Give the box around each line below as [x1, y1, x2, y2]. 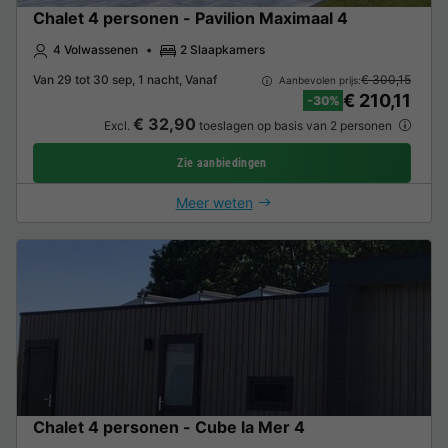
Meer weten [175, 194, 253, 212]
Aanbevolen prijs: [275, 73, 361, 86]
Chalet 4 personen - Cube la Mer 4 [33, 417, 305, 438]
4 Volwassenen [53, 42, 138, 58]
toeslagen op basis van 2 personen [195, 118, 395, 134]
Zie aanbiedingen [177, 156, 267, 171]
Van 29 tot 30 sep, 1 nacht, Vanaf [33, 72, 217, 88]
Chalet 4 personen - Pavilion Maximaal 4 [33, 8, 348, 29]
